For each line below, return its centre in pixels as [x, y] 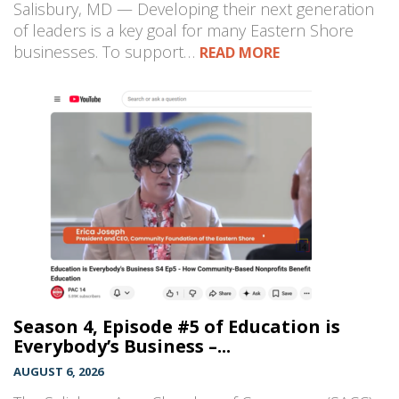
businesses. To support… [106, 52]
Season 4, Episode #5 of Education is [177, 327]
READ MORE [240, 53]
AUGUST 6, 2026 [58, 372]
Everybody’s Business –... [122, 346]
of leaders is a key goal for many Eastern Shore [183, 31]
